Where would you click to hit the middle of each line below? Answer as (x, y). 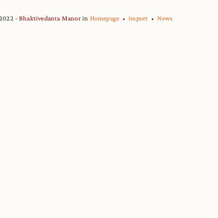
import (138, 18)
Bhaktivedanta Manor (50, 18)
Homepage (105, 18)
